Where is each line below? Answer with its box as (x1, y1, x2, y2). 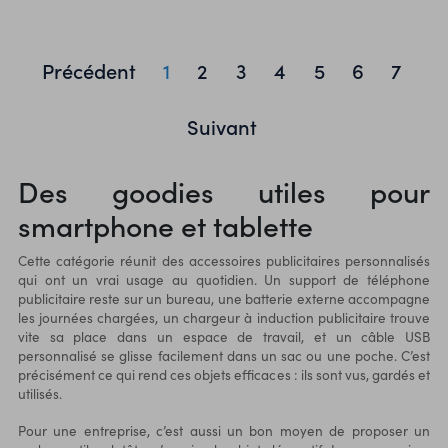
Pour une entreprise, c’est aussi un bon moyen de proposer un (17, 420, 431, 440)
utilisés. (17, 383, 62, 403)
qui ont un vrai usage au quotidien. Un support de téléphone (17, 269, 431, 289)
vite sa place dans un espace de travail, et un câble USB (17, 326, 431, 346)
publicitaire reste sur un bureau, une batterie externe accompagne (17, 288, 431, 308)
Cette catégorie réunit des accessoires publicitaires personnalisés (17, 250, 431, 270)
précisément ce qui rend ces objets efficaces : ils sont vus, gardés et (17, 364, 431, 384)
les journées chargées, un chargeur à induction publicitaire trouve (17, 307, 431, 327)
